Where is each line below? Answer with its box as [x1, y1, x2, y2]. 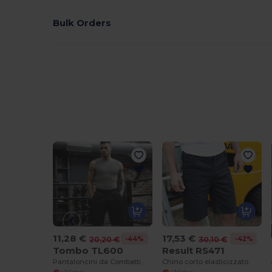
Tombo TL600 [53, 245, 124, 257]
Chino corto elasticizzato [162, 257, 249, 267]
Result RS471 [162, 245, 225, 257]
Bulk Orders [53, 16, 112, 29]
